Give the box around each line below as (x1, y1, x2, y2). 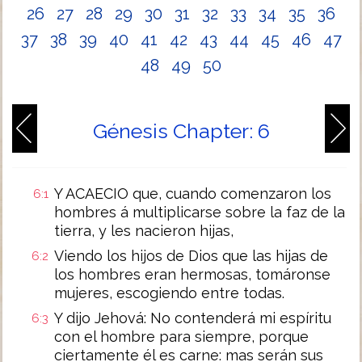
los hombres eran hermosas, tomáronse (54, 266, 330, 283)
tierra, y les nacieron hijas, (54, 222, 234, 239)
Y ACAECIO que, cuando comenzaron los (54, 185, 331, 202)
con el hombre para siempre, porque (54, 328, 309, 345)
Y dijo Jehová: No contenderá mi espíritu (54, 309, 331, 326)
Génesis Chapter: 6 (92, 119, 270, 143)
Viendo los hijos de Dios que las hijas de (54, 247, 328, 264)
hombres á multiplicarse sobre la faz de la (54, 204, 345, 221)
